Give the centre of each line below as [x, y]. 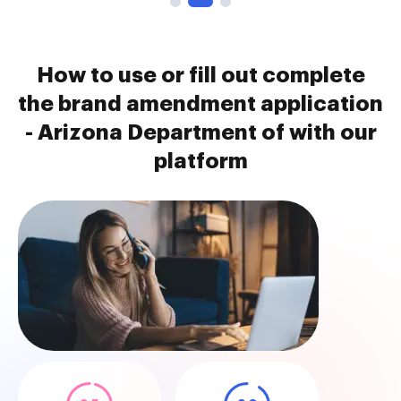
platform [200, 161]
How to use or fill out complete [200, 75]
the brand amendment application [200, 104]
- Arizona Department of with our [200, 132]
